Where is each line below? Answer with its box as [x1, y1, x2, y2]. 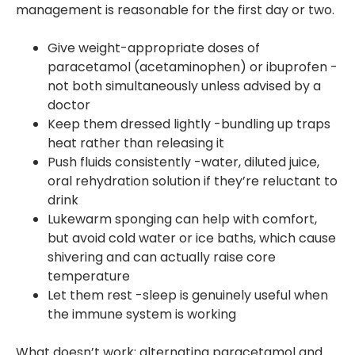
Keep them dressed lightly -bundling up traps [48, 115, 330, 134]
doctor [48, 96, 90, 115]
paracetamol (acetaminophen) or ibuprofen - [48, 58, 338, 77]
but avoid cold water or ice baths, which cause [48, 229, 336, 248]
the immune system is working [48, 305, 236, 324]
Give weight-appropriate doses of [48, 39, 260, 58]
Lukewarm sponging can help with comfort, [48, 210, 317, 229]
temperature [48, 267, 130, 286]
